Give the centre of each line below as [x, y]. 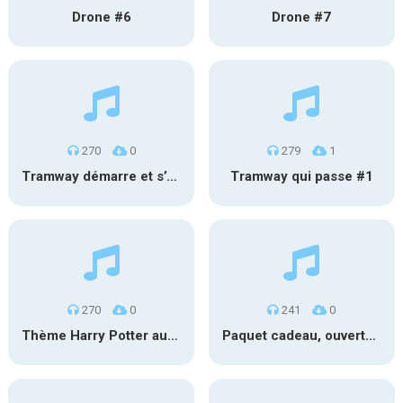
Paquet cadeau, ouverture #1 [370, 336]
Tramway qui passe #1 [301, 176]
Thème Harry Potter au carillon [172, 336]
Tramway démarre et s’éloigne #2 [171, 176]
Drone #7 [302, 17]
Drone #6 [101, 17]
